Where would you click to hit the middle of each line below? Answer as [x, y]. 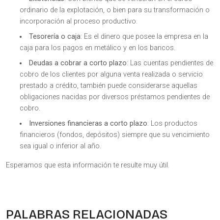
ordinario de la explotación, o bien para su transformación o [115, 10]
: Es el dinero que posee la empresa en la [145, 37]
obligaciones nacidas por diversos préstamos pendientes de [115, 97]
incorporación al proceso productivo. [79, 22]
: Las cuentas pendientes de [170, 63]
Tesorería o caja [55, 37]
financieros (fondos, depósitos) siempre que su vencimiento [115, 135]
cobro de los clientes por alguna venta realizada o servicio [111, 75]
